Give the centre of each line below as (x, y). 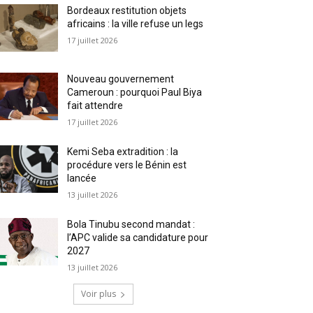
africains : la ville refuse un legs (136, 23)
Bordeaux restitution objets (127, 10)
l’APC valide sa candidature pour (138, 237)
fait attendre (95, 105)
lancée (82, 178)
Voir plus (99, 293)
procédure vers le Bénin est (127, 165)
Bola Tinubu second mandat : (131, 224)
